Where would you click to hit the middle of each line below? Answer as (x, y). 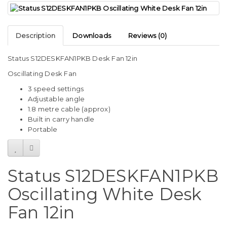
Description (36, 36)
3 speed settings (56, 89)
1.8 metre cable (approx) (69, 109)
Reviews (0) (148, 36)
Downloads (92, 36)
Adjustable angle (56, 99)
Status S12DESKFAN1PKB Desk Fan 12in (72, 59)
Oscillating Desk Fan (42, 74)
